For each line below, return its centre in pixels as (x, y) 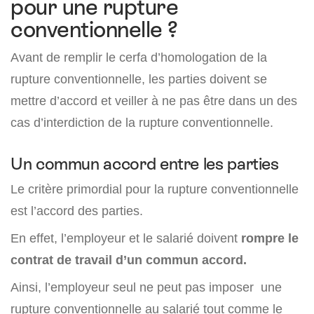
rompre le (270, 238)
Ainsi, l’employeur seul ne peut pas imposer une (146, 287)
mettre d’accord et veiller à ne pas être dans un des (154, 101)
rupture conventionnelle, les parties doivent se (139, 79)
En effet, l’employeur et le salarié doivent (126, 238)
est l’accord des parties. (77, 211)
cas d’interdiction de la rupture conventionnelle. (142, 122)
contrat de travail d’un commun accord (127, 260)
